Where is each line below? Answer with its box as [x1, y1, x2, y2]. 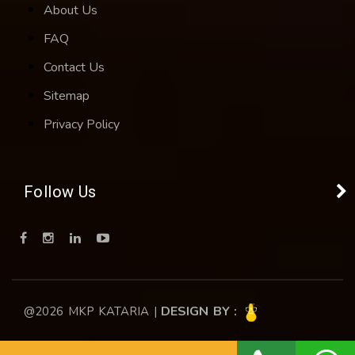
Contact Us [44, 58, 105, 76]
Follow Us [24, 181, 97, 201]
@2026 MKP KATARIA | [24, 303, 161, 319]
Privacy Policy [44, 115, 120, 133]
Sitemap [44, 86, 90, 105]
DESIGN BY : [161, 302, 242, 320]
